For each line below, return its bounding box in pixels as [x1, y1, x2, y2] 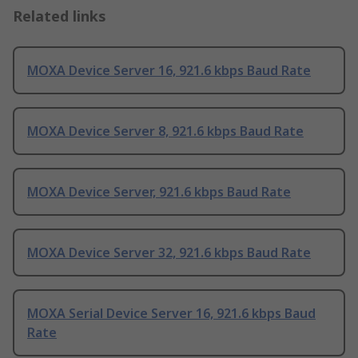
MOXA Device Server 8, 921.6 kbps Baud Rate [27, 122, 304, 141]
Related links [13, 6, 106, 26]
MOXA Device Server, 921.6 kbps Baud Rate [27, 183, 291, 201]
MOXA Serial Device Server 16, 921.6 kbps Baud [27, 304, 316, 323]
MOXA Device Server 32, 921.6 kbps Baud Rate [27, 244, 311, 262]
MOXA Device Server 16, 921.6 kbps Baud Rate [27, 62, 311, 80]
